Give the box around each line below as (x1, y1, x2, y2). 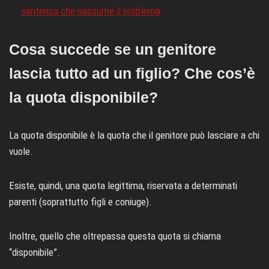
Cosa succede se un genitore (9, 40, 216, 58)
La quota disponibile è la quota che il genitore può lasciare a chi (9, 128, 259, 141)
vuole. (9, 145, 33, 157)
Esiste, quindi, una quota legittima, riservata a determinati (9, 179, 237, 192)
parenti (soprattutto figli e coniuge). (9, 195, 152, 208)
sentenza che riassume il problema (21, 4, 160, 17)
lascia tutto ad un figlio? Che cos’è (9, 64, 255, 82)
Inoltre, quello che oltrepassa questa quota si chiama (9, 229, 221, 242)
